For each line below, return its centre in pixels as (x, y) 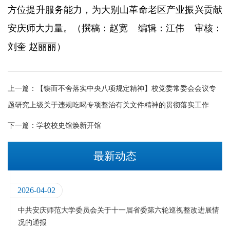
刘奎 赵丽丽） (37, 46)
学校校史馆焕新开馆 (69, 125)
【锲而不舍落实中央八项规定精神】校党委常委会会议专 (126, 88)
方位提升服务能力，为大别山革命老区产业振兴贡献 (115, 9)
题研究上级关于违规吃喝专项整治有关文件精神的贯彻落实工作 (108, 104)
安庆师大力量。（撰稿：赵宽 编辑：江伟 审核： (115, 28)
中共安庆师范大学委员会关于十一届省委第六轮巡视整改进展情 (119, 210)
